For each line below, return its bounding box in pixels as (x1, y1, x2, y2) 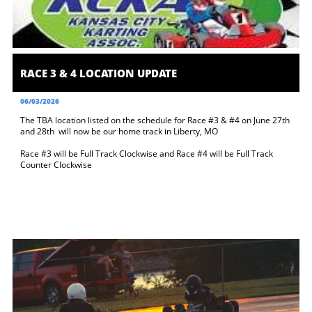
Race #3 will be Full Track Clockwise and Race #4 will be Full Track (20, 148, 273, 159)
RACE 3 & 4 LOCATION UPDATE (20, 65, 177, 80)
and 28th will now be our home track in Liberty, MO (20, 125, 220, 137)
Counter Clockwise (20, 159, 92, 171)
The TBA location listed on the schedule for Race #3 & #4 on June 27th (20, 114, 290, 126)
